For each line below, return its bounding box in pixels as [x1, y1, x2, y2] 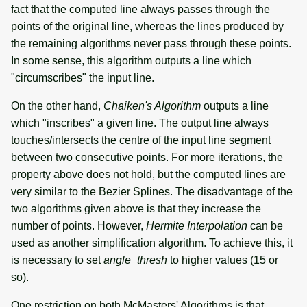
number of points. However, [11, 219, 146, 232]
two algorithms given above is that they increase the [11, 202, 261, 214]
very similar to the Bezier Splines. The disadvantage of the [11, 185, 293, 197]
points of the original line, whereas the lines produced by [11, 20, 284, 32]
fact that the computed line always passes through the [11, 3, 270, 15]
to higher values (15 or [167, 254, 278, 266]
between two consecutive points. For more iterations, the [11, 151, 283, 163]
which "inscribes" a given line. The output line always [11, 116, 269, 129]
